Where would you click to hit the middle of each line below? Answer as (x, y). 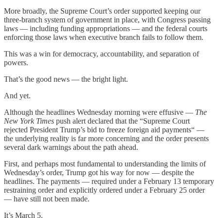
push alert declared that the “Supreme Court (122, 121)
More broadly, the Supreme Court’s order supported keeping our (102, 11)
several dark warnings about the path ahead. (71, 147)
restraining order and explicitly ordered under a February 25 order (104, 190)
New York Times (29, 121)
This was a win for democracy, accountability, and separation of (101, 54)
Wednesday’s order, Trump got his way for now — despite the (99, 172)
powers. (16, 62)
